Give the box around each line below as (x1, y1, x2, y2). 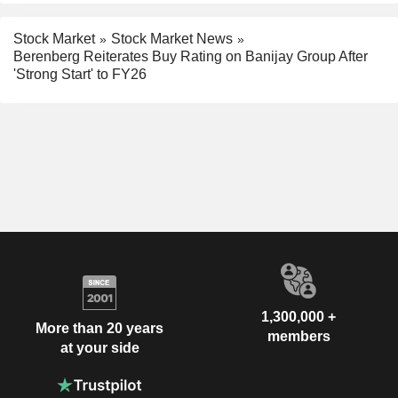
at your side (60, 339, 139, 355)
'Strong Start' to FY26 (13, 67, 147, 83)
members (267, 329, 330, 345)
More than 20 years (36, 320, 163, 336)
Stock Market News (111, 30, 233, 46)
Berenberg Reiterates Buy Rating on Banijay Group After (13, 49, 368, 65)
